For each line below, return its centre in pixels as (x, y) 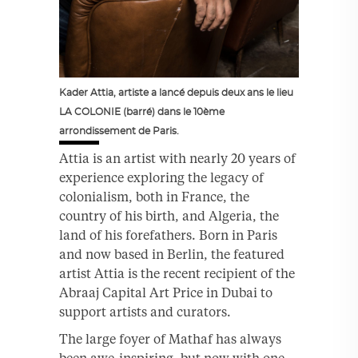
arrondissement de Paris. (119, 131)
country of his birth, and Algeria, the (169, 216)
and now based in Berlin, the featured (172, 255)
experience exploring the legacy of (161, 178)
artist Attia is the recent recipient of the (177, 274)
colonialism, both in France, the (154, 197)
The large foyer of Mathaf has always (170, 339)
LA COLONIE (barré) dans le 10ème (142, 112)
